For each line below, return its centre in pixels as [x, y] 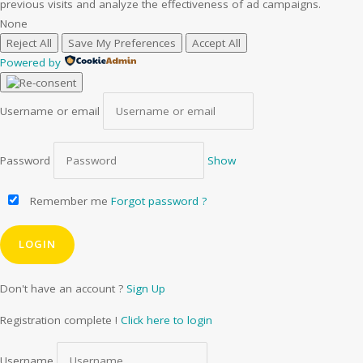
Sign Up [146, 289]
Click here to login [167, 320]
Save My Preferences [122, 43]
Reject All [29, 43]
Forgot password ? [159, 201]
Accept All [216, 43]
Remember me [67, 201]
